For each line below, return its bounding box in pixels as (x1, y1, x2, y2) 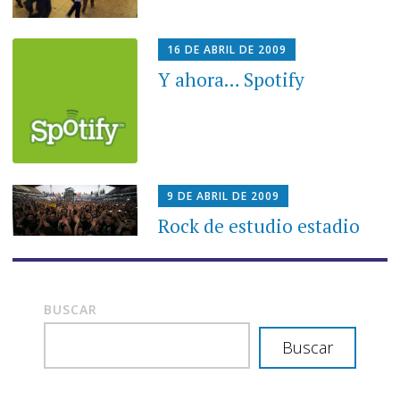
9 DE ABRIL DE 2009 (167, 187, 280, 204)
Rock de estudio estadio (158, 212, 361, 238)
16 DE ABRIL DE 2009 (167, 41, 287, 57)
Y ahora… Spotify (158, 66, 305, 92)
